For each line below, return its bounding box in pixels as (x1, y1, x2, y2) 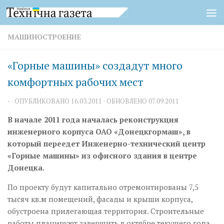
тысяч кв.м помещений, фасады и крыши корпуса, (7, 194, 192, 204)
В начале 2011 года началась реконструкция (7, 114, 178, 124)
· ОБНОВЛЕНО (102, 96, 148, 105)
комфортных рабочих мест (7, 74, 143, 89)
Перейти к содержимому (13, 9, 117, 20)
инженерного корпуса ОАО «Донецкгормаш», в (7, 126, 190, 136)
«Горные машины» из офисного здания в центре (7, 150, 197, 160)
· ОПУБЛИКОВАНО (11, 96, 71, 105)
